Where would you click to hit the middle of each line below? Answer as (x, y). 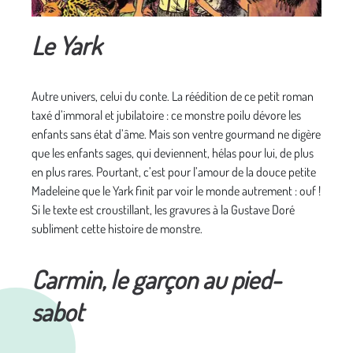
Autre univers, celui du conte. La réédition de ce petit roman (173, 97)
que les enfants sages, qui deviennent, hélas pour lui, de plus (173, 153)
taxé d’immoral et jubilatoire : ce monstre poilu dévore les (166, 115)
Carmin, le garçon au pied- (156, 280)
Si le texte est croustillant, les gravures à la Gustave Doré (163, 210)
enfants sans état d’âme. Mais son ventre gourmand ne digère (176, 134)
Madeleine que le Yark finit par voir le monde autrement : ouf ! (176, 191)
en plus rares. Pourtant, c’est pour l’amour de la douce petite (174, 172)
